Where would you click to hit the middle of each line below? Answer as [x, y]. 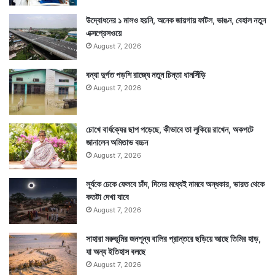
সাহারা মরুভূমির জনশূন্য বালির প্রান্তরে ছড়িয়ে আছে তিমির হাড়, [173, 238]
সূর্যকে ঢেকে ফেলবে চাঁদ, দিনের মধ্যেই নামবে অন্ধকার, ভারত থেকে [175, 184]
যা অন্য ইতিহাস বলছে [116, 251]
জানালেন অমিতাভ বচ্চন [117, 142]
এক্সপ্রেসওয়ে [104, 33]
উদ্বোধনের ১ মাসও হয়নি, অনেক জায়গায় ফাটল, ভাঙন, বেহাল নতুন [176, 20]
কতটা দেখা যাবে [107, 197]
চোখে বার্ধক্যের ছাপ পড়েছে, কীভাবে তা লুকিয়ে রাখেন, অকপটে [170, 129]
